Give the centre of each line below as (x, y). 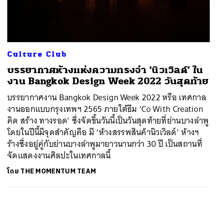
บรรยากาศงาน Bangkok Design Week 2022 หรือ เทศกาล (107, 97)
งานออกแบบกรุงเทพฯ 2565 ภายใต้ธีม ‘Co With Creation (105, 109)
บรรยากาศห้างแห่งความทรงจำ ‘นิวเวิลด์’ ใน (105, 70)
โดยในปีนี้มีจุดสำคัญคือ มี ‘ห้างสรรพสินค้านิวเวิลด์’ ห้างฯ (103, 132)
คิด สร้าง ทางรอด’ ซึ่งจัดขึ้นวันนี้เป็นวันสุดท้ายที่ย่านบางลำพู (108, 120)
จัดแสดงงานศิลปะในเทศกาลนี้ (59, 155)
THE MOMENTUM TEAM (58, 171)
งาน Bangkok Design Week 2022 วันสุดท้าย (108, 81)
